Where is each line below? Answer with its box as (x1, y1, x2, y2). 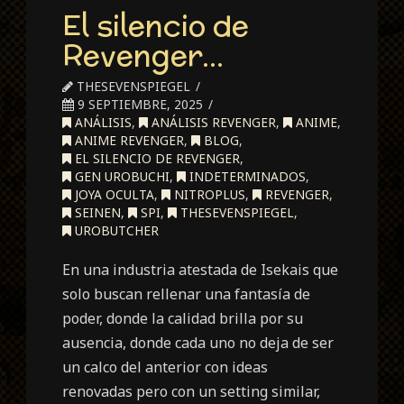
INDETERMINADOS (186, 168, 307, 186)
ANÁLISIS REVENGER (148, 114, 277, 132)
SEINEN (71, 204, 122, 222)
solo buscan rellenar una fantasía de (62, 284, 311, 305)
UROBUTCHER (71, 222, 160, 240)
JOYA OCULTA (71, 186, 155, 204)
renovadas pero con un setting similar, (62, 381, 321, 402)
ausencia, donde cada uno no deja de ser (62, 333, 335, 353)
